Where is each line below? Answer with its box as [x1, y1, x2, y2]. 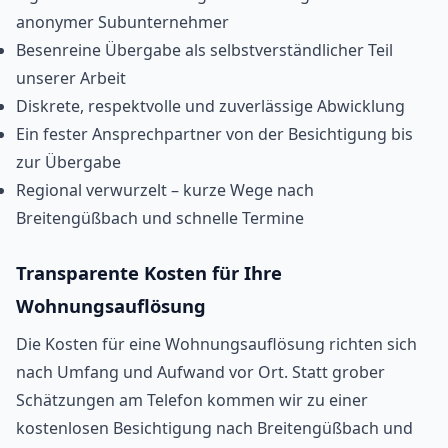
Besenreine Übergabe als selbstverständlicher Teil [16, 38, 393, 61]
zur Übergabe [16, 150, 121, 173]
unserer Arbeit [16, 66, 126, 89]
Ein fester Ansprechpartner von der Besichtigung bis [16, 122, 413, 145]
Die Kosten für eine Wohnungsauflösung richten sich [16, 332, 417, 355]
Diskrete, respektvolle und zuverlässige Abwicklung [16, 94, 405, 117]
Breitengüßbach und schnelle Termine [16, 206, 304, 229]
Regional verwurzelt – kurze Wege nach [16, 178, 314, 201]
